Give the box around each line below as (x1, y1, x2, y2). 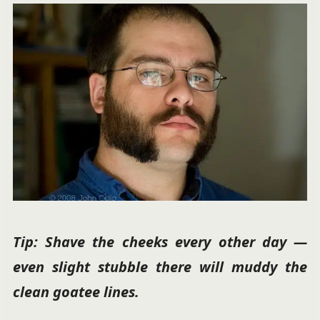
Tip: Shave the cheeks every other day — (12, 232, 308, 252)
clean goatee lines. (12, 282, 139, 302)
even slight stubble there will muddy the (12, 257, 308, 277)
